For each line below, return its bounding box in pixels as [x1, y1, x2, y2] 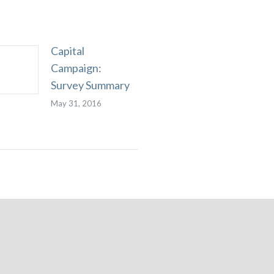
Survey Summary [51, 78, 130, 92]
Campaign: [51, 61, 102, 75]
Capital [51, 44, 84, 57]
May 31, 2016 [51, 98, 102, 108]
